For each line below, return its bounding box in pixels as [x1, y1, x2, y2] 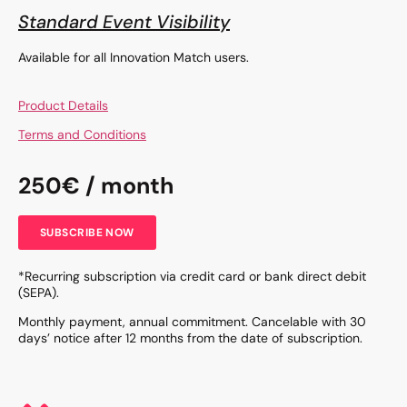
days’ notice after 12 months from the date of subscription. [18, 330, 362, 347]
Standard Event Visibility [18, 10, 230, 35]
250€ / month [18, 170, 174, 201]
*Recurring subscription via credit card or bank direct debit [18, 267, 366, 284]
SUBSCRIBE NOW [40, 224, 134, 240]
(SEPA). [18, 283, 59, 301]
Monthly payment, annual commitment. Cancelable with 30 [18, 313, 366, 331]
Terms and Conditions [18, 126, 146, 144]
